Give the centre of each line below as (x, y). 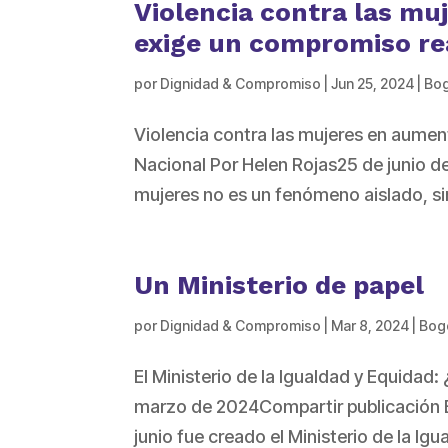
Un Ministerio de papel (279, 285)
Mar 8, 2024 (370, 326)
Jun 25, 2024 (373, 84)
